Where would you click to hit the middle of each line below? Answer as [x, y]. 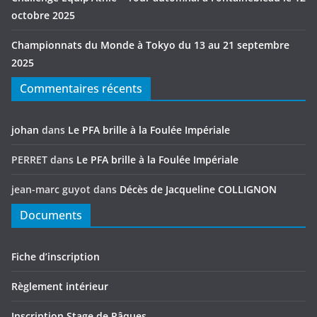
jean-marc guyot [51, 189]
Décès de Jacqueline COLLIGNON [198, 189]
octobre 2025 [43, 15]
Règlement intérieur [60, 286]
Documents [51, 215]
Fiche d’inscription [56, 256]
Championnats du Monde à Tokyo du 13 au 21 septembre [150, 45]
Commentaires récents [81, 88]
